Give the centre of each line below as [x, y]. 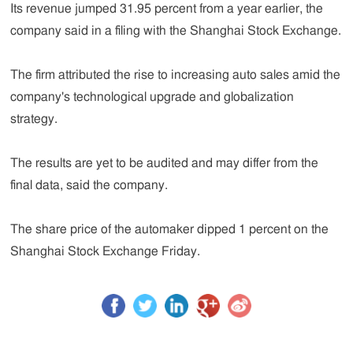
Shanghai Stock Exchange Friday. [106, 251]
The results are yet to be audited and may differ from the [165, 163]
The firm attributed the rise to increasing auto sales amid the [176, 75]
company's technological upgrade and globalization [152, 97]
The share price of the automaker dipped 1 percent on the [170, 229]
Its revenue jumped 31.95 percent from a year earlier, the [167, 9]
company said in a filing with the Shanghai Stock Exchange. [176, 31]
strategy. [34, 119]
